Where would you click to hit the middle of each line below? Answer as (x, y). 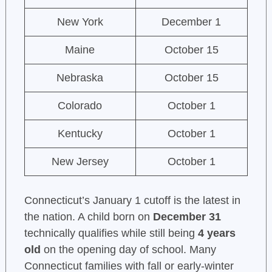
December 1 (192, 22)
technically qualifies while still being (111, 233)
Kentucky (80, 134)
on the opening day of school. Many (128, 250)
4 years (216, 233)
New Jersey (80, 162)
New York (80, 22)
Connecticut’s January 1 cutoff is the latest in (132, 201)
